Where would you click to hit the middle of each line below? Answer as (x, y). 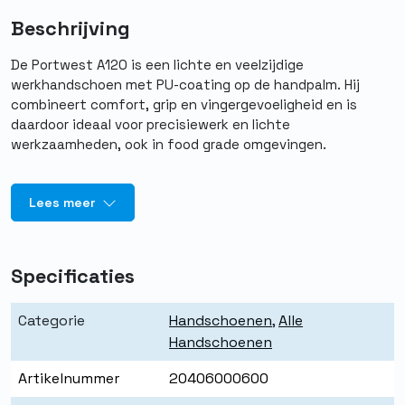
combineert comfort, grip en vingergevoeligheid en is (184, 105)
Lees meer (64, 202)
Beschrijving (71, 29)
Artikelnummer (69, 379)
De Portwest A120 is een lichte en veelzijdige (157, 65)
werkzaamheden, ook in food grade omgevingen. (169, 145)
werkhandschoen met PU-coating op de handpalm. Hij (185, 85)
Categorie (52, 321)
